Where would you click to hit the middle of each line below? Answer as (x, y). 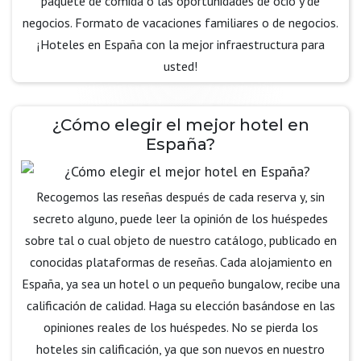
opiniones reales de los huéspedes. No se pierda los (180, 327)
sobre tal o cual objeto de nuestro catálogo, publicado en (180, 240)
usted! (180, 66)
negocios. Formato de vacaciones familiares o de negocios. (180, 23)
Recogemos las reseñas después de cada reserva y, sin (180, 197)
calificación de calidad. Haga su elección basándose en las (180, 305)
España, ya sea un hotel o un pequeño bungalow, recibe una (180, 284)
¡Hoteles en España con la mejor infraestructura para (180, 44)
